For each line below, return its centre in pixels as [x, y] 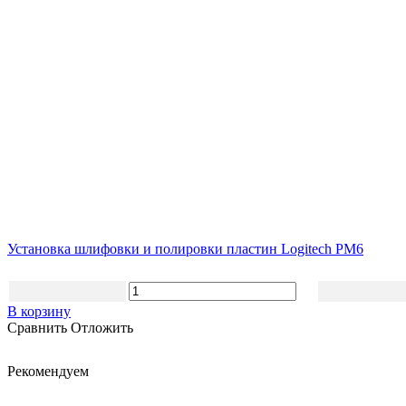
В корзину [39, 311]
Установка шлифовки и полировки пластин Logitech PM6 [185, 248]
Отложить [102, 327]
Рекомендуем [48, 371]
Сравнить [39, 327]
